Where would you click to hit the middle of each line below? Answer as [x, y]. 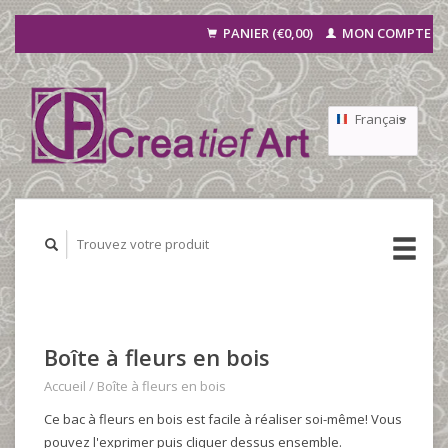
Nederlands [373, 188]
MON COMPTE [385, 33]
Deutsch [380, 211]
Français [380, 119]
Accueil [65, 386]
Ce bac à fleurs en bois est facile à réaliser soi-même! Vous [223, 419]
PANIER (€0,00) [268, 33]
